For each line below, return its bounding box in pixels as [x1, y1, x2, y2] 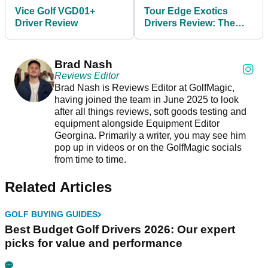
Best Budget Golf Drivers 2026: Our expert [5, 223, 235, 236]
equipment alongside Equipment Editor [54, 118, 220, 129]
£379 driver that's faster [144, 30, 250, 41]
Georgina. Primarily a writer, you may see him [54, 130, 246, 141]
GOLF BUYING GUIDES [5, 209, 98, 220]
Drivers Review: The [144, 18, 235, 29]
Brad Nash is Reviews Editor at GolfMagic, [54, 83, 234, 93]
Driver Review [15, 18, 78, 29]
